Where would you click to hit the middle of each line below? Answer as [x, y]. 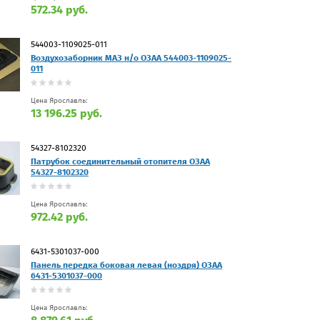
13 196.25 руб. [66, 113]
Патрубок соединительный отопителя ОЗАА [120, 161]
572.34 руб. [59, 9]
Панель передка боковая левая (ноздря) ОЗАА [126, 265]
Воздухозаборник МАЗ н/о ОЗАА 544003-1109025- [131, 57]
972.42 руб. [59, 216]
